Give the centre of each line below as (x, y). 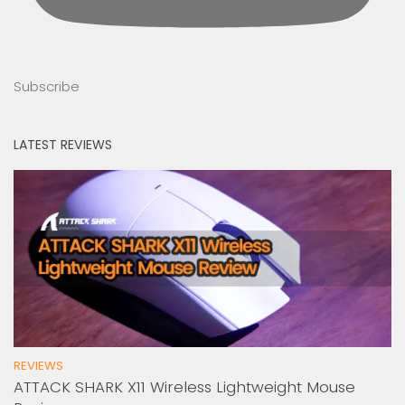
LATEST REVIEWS (63, 144)
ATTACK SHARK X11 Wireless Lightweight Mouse (184, 387)
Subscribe (47, 86)
